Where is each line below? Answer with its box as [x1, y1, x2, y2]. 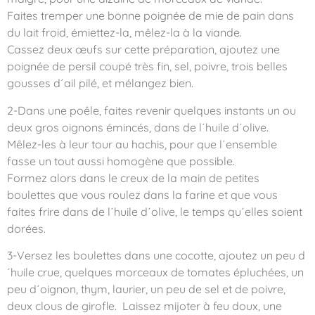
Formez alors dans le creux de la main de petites [7, 170, 259, 185]
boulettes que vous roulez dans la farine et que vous [7, 187, 278, 202]
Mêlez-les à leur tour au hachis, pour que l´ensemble [7, 136, 277, 151]
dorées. [7, 221, 46, 236]
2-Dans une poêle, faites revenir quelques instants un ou [7, 103, 296, 117]
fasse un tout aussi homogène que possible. [7, 153, 235, 168]
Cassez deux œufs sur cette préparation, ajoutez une [7, 42, 280, 57]
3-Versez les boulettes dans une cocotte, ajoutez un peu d [7, 248, 305, 263]
